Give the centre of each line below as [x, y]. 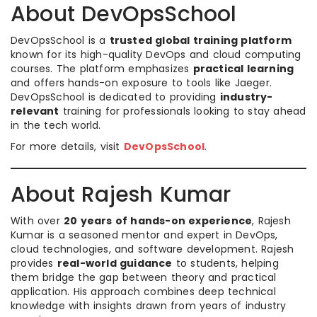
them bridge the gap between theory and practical [144, 277]
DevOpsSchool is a [60, 40]
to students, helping [225, 263]
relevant [35, 111]
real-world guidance [115, 263]
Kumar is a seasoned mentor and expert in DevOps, [144, 235]
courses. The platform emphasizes [102, 69]
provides [34, 263]
